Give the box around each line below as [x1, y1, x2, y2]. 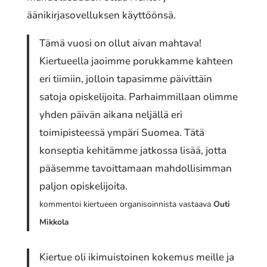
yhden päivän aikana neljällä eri [39, 107, 183, 122]
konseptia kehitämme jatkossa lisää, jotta [39, 143, 227, 157]
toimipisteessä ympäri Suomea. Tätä [39, 125, 205, 139]
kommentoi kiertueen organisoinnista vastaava [39, 198, 214, 210]
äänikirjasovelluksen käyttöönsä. [26, 8, 176, 22]
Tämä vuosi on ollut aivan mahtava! [39, 36, 202, 50]
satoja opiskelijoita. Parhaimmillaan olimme [39, 89, 238, 104]
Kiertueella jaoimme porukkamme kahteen [39, 54, 234, 68]
